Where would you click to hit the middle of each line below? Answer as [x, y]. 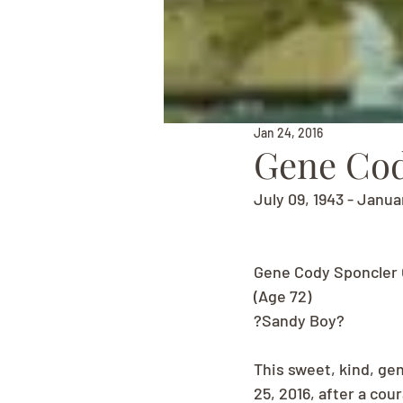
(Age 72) [282, 296]
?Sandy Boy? [299, 320]
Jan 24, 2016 [288, 133]
